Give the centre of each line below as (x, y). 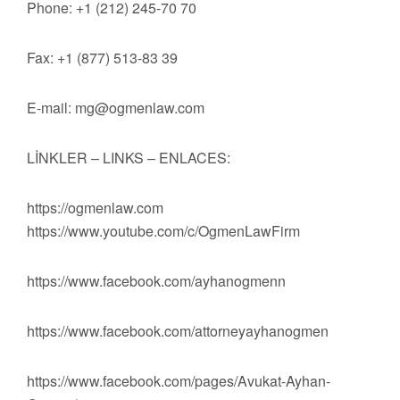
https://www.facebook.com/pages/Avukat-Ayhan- (179, 381)
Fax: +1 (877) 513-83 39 (102, 58)
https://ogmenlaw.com (95, 208)
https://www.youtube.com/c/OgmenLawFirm (163, 231)
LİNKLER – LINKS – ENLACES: (129, 158)
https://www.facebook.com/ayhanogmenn (156, 281)
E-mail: (51, 108)
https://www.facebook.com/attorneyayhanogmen (178, 331)
